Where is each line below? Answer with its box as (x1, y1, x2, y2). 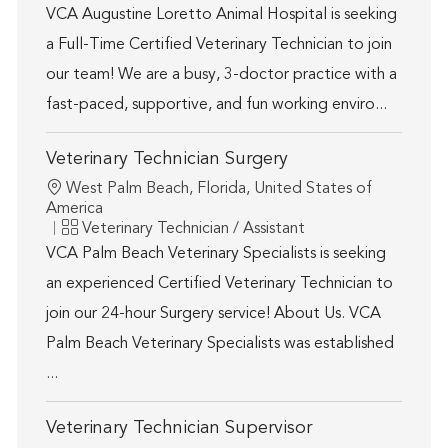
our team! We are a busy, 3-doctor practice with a (45, 67, 397, 84)
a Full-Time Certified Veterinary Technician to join (45, 37, 392, 54)
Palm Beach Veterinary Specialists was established (45, 336, 394, 353)
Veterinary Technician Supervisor (45, 419, 312, 438)
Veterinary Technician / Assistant (81, 221, 305, 238)
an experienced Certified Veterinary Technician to (45, 276, 393, 293)
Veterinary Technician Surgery (45, 150, 288, 169)
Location (44, 180, 107, 197)
